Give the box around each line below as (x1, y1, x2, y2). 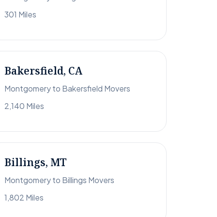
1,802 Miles (4, 192, 44, 203)
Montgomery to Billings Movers (4, 175, 114, 186)
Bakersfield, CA (4, 64, 82, 78)
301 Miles (4, 9, 36, 20)
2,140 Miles (4, 101, 44, 111)
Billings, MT (4, 155, 67, 170)
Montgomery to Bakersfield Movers (4, 83, 130, 94)
